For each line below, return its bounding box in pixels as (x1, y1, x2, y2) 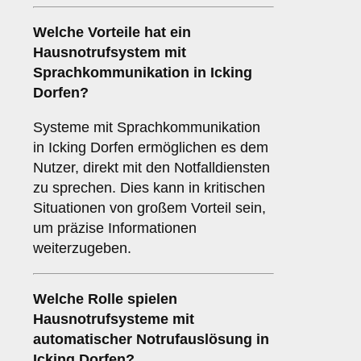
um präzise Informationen (33, 220, 197, 237)
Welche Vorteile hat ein (33, 24, 191, 41)
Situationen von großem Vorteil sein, (33, 200, 266, 217)
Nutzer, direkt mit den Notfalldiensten (33, 160, 270, 176)
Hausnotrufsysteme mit (33, 311, 194, 328)
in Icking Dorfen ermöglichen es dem (33, 139, 268, 156)
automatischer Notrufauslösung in (33, 331, 269, 348)
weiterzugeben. (33, 240, 131, 257)
